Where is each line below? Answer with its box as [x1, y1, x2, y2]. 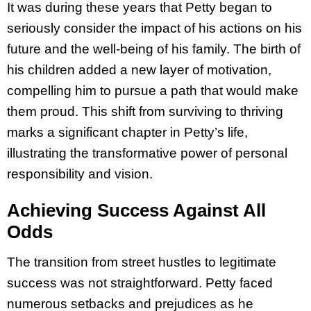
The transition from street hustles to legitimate [7, 255, 276, 270]
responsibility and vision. [7, 166, 153, 181]
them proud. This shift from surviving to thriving [7, 103, 283, 119]
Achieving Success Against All [7, 200, 266, 221]
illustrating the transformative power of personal [7, 145, 287, 160]
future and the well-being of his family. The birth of [7, 41, 301, 56]
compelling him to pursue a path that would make [7, 83, 299, 98]
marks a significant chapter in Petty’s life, [7, 124, 248, 140]
